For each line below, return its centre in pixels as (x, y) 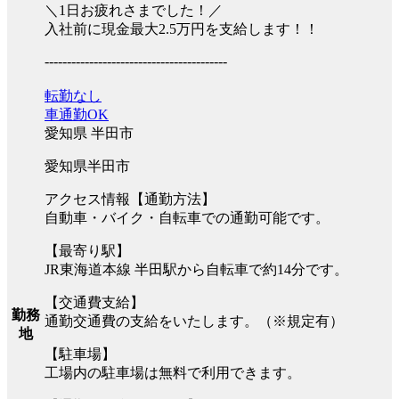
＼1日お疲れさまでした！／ (134, 10)
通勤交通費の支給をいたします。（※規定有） (194, 321)
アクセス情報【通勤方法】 (130, 199)
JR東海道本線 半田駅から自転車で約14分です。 (196, 269)
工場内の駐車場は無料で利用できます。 (173, 372)
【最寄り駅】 (87, 250)
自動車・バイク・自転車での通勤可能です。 (187, 217)
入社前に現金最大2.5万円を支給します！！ (182, 28)
